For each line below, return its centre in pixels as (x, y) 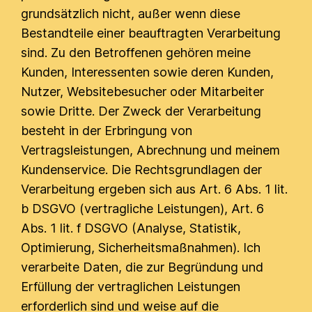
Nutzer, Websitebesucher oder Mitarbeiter (143, 92)
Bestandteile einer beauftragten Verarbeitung (151, 33)
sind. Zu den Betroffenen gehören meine (136, 53)
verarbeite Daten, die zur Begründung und (142, 267)
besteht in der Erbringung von (107, 131)
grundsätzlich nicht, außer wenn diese (131, 14)
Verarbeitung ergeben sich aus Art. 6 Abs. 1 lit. (155, 189)
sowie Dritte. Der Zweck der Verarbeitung (141, 111)
